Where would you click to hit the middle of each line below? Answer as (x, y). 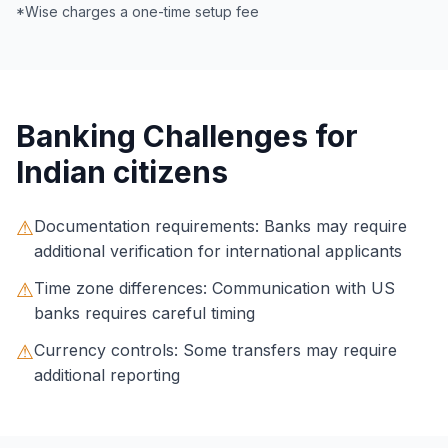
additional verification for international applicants (218, 251)
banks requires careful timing (144, 313)
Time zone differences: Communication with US (214, 288)
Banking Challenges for (187, 136)
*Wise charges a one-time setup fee (137, 11)
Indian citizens (122, 172)
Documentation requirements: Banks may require (220, 226)
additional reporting (107, 375)
